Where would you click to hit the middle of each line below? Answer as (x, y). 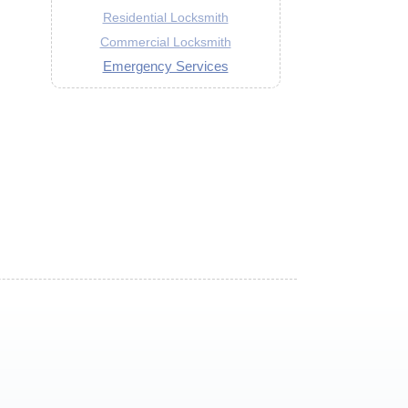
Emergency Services (165, 66)
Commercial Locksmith (165, 42)
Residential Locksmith (165, 18)
